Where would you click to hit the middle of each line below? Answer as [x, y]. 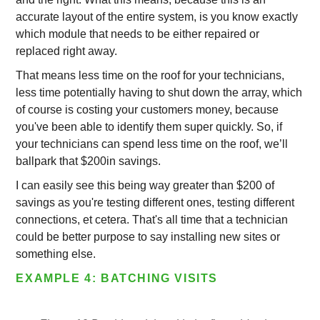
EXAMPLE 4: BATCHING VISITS [117, 278]
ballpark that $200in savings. [89, 161]
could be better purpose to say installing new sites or [148, 237]
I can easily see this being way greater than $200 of [145, 185]
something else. [56, 254]
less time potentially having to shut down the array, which [159, 92]
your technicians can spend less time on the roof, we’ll [152, 144]
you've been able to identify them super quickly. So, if [149, 127]
